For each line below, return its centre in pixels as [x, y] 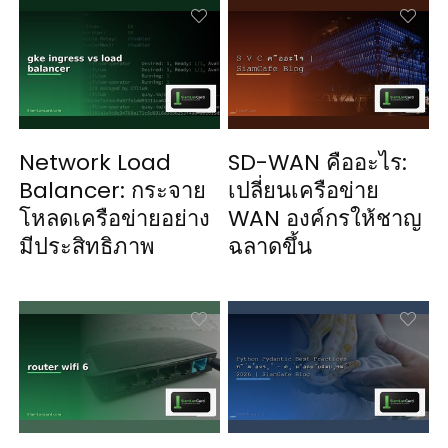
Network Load [95, 163]
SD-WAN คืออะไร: [318, 163]
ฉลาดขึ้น [270, 247]
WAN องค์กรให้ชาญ [325, 219]
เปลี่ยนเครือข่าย [304, 191]
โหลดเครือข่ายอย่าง [115, 219]
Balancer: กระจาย [113, 191]
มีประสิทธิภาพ [87, 247]
